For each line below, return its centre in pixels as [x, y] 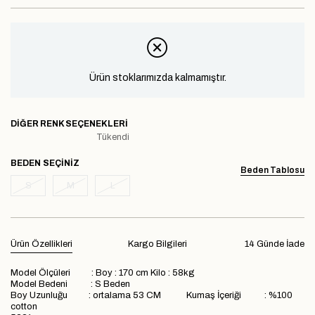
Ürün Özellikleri [41, 244]
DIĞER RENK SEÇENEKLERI [69, 123]
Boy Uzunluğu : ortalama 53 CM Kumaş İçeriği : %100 [152, 295]
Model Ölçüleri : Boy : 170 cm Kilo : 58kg [106, 272]
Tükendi [112, 137]
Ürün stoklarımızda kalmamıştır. [157, 77]
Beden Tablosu [272, 170]
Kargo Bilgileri [157, 244]
